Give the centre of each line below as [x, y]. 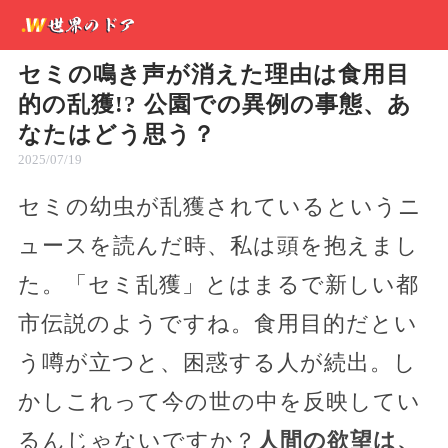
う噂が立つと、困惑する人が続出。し [217, 362]
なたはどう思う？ [116, 134]
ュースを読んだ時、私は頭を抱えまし [218, 245]
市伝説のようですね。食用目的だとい [217, 323]
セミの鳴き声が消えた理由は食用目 [213, 74]
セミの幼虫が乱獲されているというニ [219, 206]
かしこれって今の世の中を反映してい [219, 401]
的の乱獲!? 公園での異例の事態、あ [214, 104]
